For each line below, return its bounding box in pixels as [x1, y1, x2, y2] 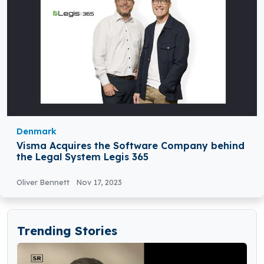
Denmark [16, 126, 57, 137]
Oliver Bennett [16, 177, 72, 187]
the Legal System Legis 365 [16, 151, 148, 163]
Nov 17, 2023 [77, 177, 122, 187]
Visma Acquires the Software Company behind [16, 140, 245, 152]
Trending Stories [17, 223, 117, 239]
